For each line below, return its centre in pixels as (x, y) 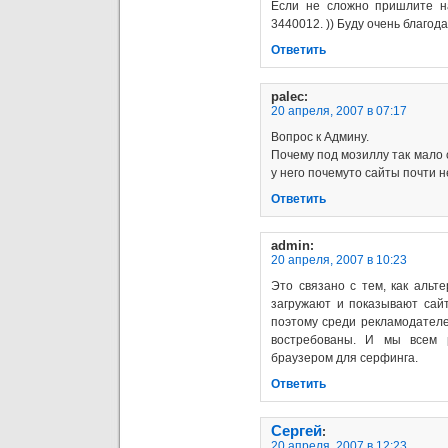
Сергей (296, 430)
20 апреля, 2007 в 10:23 (339, 259)
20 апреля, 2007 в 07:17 (339, 110)
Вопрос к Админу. (320, 136)
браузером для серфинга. (344, 357)
